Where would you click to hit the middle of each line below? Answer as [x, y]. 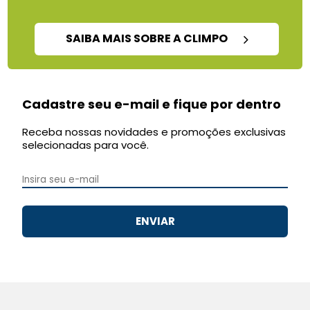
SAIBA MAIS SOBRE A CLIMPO [147, 39]
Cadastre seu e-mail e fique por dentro [152, 104]
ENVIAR [155, 221]
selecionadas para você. [86, 145]
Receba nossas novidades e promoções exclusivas [154, 131]
